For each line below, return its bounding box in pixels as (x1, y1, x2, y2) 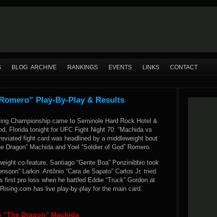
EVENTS (108, 64, 132, 71)
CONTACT (170, 64, 198, 71)
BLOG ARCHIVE (12, 64, 57, 71)
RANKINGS (67, 64, 98, 71)
